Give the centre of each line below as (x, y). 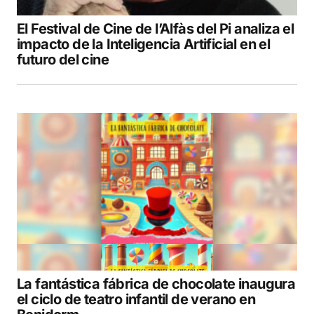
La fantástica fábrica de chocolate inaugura (156, 284)
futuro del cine (63, 59)
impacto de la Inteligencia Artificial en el (144, 44)
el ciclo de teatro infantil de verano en (136, 299)
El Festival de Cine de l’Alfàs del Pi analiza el (156, 28)
